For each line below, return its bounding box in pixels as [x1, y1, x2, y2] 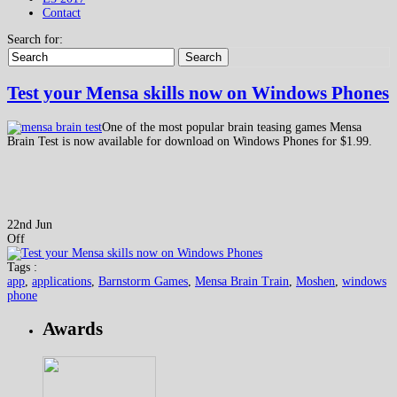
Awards [43, 318, 103, 340]
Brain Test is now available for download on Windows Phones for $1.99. [7, 134, 372, 148]
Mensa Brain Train [195, 274, 289, 288]
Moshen [296, 274, 335, 288]
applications [32, 274, 91, 288]
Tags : [7, 260, 37, 274]
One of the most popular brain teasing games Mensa [102, 120, 362, 134]
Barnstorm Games [98, 274, 188, 288]
